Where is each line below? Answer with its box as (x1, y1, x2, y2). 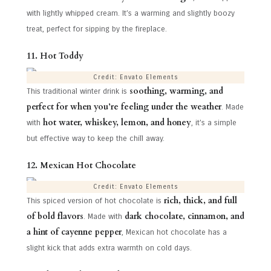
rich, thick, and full (164, 194, 237, 206)
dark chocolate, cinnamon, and (125, 210, 244, 222)
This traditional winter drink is (27, 86, 129, 96)
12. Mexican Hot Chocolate (27, 160, 136, 172)
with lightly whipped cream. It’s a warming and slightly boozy (27, 8, 235, 18)
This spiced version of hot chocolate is (27, 195, 164, 206)
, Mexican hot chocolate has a (122, 227, 227, 237)
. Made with (83, 211, 125, 221)
